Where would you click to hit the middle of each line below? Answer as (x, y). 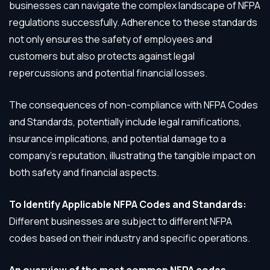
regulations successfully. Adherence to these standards (133, 22)
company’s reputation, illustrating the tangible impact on (132, 155)
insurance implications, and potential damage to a (118, 139)
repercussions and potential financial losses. (108, 73)
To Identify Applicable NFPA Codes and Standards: (128, 204)
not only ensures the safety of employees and (111, 39)
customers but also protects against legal (102, 56)
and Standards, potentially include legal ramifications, (125, 122)
